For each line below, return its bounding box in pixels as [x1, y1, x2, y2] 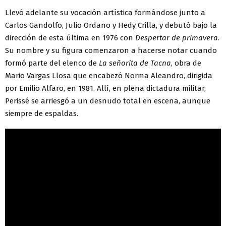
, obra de [171, 58, 201, 68]
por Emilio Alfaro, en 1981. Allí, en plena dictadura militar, [5, 83, 206, 93]
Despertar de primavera [135, 33, 218, 42]
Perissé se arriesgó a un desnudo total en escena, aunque [5, 96, 210, 105]
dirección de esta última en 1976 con [5, 33, 135, 42]
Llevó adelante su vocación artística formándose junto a [5, 8, 205, 17]
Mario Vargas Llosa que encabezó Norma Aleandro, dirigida [5, 71, 212, 80]
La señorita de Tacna [99, 58, 171, 68]
